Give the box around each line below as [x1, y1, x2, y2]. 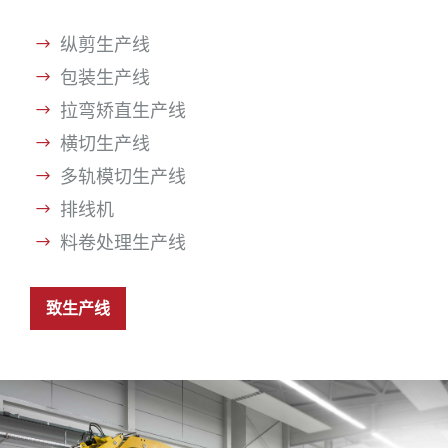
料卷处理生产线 [60, 233, 186, 253]
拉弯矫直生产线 [60, 101, 186, 121]
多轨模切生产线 [60, 167, 186, 187]
